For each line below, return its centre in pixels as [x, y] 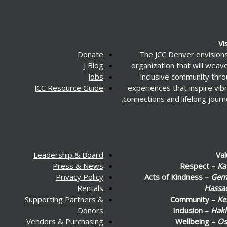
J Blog [93, 65]
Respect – [199, 165]
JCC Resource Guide [69, 87]
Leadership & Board [68, 154]
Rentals [90, 188]
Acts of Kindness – [178, 177]
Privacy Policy [80, 177]
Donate [90, 54]
